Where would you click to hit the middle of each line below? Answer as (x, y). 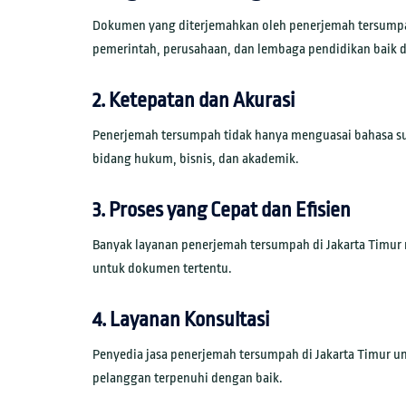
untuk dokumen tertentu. (162, 268)
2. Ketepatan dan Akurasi (193, 101)
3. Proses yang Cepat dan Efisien (222, 210)
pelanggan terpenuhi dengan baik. (188, 378)
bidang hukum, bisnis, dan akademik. (196, 159)
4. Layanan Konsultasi (181, 319)
